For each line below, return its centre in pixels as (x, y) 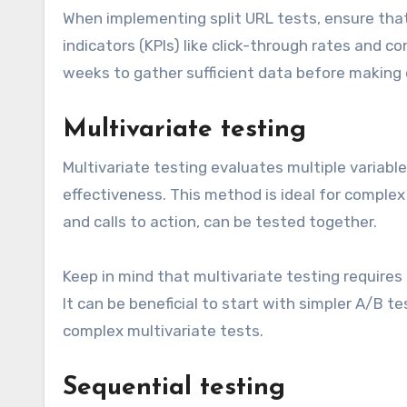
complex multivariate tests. (163, 331)
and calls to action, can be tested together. (220, 222)
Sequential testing (174, 388)
